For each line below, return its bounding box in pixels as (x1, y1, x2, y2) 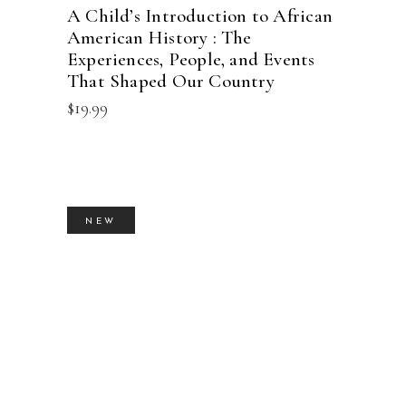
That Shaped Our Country (67, 70, 275, 93)
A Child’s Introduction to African (67, 5, 333, 28)
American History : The (67, 26, 252, 50)
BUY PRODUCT (142, 309, 264, 321)
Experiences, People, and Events (67, 48, 315, 72)
